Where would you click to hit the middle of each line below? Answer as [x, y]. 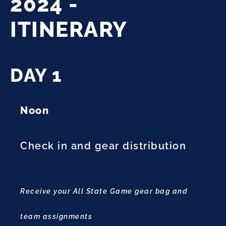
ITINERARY [69, 30]
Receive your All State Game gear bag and [104, 191]
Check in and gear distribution [103, 146]
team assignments [56, 217]
